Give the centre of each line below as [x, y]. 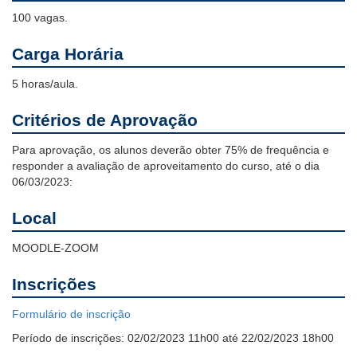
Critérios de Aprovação [105, 120]
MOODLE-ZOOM [55, 248]
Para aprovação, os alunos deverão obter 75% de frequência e [171, 150]
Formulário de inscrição [71, 314]
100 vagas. [40, 18]
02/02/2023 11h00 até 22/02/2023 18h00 [231, 338]
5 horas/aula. [45, 84]
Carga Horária [68, 54]
